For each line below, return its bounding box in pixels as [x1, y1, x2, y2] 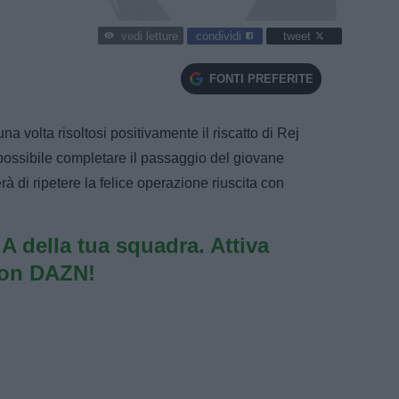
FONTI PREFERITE [208, 71, 313, 85]
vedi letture [120, 29, 178, 44]
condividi [196, 28, 245, 43]
